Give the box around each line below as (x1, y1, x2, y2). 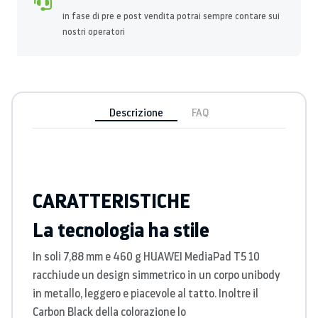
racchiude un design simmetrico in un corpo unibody (33, 267, 280, 282)
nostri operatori (62, 26, 125, 37)
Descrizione (109, 105, 163, 119)
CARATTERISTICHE (33, 186, 190, 214)
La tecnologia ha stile (33, 215, 209, 243)
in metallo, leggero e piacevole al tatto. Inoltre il (33, 285, 258, 300)
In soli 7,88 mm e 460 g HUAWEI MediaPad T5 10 (33, 248, 260, 263)
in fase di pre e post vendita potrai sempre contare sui (62, 10, 280, 21)
